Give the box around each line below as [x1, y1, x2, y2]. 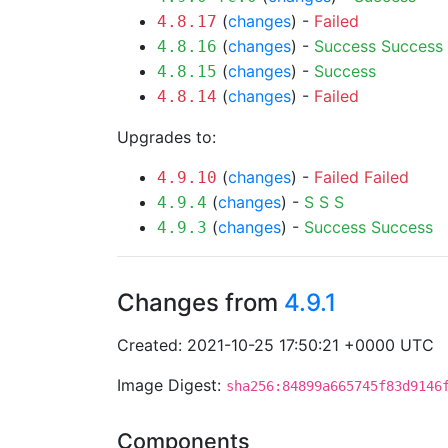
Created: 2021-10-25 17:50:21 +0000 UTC [117, 335, 434, 355]
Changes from [117, 288, 284, 317]
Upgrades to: [117, 127, 216, 147]
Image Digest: [117, 375, 226, 395]
